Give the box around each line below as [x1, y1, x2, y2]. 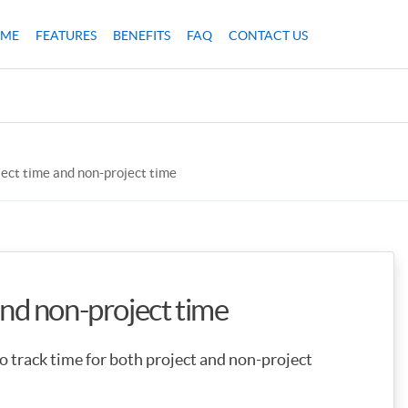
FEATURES [36, 28, 97, 43]
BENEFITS [113, 28, 170, 43]
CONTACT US [229, 28, 308, 43]
